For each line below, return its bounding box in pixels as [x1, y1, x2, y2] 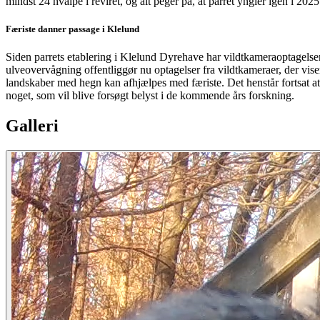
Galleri [6, 116, 59, 136]
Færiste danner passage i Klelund [6, 24, 139, 35]
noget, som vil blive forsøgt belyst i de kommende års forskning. [6, 89, 294, 102]
